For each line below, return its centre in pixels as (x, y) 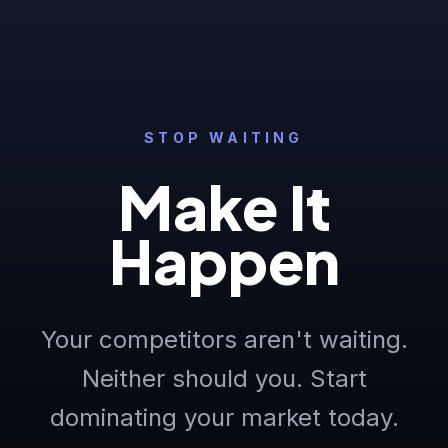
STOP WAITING (224, 138)
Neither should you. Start (224, 379)
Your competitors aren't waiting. (224, 340)
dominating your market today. (224, 418)
